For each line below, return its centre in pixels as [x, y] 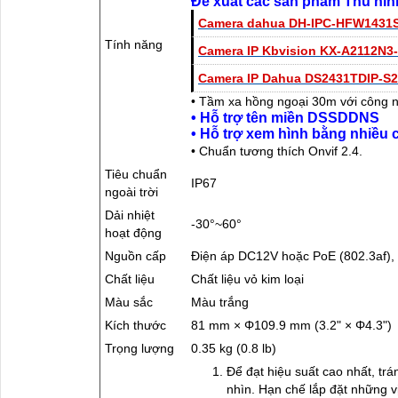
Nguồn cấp [135, 255]
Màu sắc [129, 302]
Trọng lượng [139, 348]
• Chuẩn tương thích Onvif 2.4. [277, 151]
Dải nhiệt [130, 215]
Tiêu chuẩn [136, 174]
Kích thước [135, 325]
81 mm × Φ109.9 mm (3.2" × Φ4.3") [293, 325]
